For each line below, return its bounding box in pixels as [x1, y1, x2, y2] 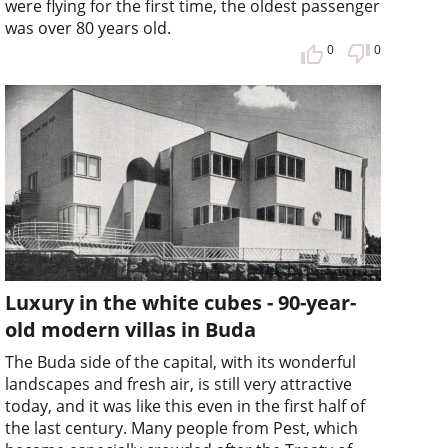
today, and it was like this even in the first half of [5, 395, 366, 417]
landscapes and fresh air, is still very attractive [5, 373, 353, 395]
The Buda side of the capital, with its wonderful [5, 351, 357, 373]
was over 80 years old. [5, 17, 172, 40]
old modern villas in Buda [5, 316, 257, 343]
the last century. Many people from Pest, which [5, 417, 359, 439]
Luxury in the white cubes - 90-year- [5, 289, 357, 316]
